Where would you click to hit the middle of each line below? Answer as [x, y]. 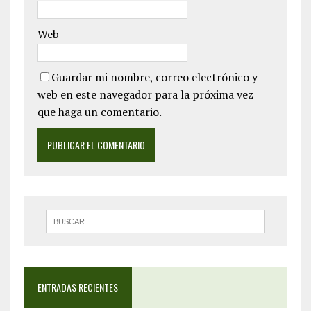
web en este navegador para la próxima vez [145, 95]
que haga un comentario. [99, 112]
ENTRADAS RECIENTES [77, 287]
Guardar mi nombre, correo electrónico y [154, 77]
